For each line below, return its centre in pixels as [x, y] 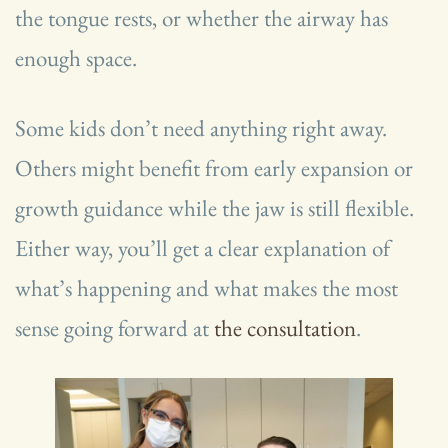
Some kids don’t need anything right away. [201, 128]
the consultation [285, 328]
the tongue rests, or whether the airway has [201, 18]
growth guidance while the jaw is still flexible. [214, 208]
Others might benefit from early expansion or [214, 168]
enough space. [76, 58]
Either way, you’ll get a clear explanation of [202, 248]
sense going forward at [114, 328]
